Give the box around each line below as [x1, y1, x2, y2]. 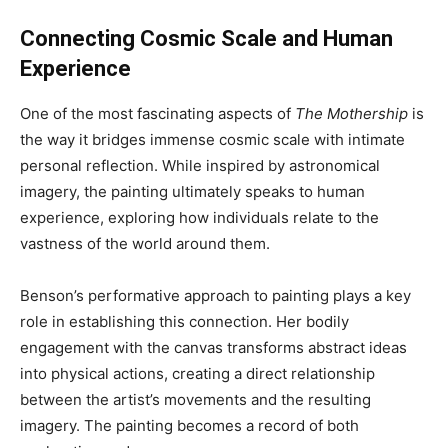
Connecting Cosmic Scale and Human [20, 26, 393, 52]
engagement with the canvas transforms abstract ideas [20, 338, 407, 358]
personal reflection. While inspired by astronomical [20, 156, 380, 176]
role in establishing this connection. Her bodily [20, 312, 349, 332]
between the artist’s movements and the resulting [20, 390, 371, 410]
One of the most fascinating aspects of [20, 104, 295, 124]
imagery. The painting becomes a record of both [20, 416, 359, 436]
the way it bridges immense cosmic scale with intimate [20, 130, 405, 150]
